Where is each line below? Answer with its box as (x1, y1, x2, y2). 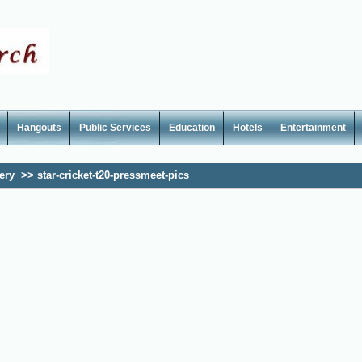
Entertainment (280, 122, 346, 133)
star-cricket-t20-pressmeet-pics (37, 169, 189, 181)
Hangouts (17, 122, 61, 133)
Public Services (79, 122, 151, 133)
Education (169, 122, 215, 133)
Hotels (233, 122, 263, 133)
